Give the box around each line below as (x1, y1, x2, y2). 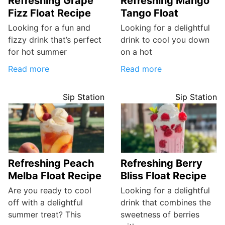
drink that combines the (121, 197, 211, 207)
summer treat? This (8, 209, 81, 219)
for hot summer (8, 47, 67, 57)
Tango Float (121, 7, 178, 20)
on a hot (121, 47, 152, 57)
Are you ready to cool (8, 185, 91, 195)
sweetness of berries (121, 209, 199, 219)
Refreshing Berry (121, 157, 202, 169)
